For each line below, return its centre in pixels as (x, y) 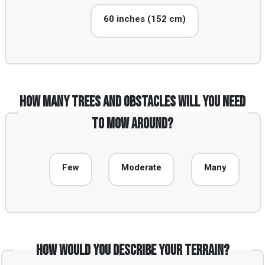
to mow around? (132, 124)
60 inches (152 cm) (144, 19)
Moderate (142, 167)
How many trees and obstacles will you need (132, 102)
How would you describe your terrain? (132, 250)
